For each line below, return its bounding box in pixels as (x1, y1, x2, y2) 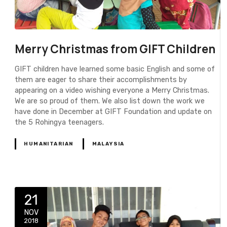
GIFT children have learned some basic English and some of (15, 64, 215, 73)
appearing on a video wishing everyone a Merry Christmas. (15, 86, 210, 95)
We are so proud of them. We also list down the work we (15, 96, 205, 105)
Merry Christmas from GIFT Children (15, 41, 216, 57)
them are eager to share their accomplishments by (15, 75, 187, 84)
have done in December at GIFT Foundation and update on (15, 107, 212, 116)
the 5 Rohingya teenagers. (15, 118, 104, 127)
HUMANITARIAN (24, 140, 73, 147)
